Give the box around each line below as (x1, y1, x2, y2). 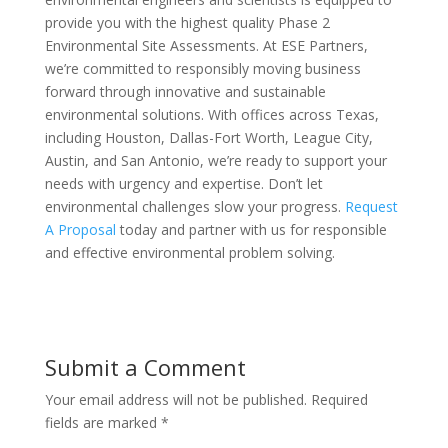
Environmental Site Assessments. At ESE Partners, (44, 36, 368, 55)
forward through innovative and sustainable (44, 82, 326, 101)
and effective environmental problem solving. (44, 243, 335, 262)
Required (310, 390, 368, 409)
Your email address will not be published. (44, 390, 307, 409)
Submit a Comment (44, 352, 246, 382)
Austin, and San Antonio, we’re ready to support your (44, 151, 387, 170)
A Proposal (44, 220, 116, 239)
